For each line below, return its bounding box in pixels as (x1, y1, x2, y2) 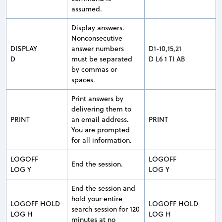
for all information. (71, 135, 132, 145)
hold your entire (71, 193, 122, 204)
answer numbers (71, 43, 124, 54)
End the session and (71, 183, 135, 193)
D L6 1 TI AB (149, 54, 185, 64)
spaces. (71, 74, 95, 85)
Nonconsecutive (71, 33, 122, 43)
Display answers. (71, 22, 124, 33)
